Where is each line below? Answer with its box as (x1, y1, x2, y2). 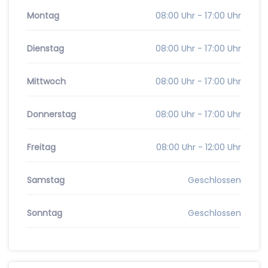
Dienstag (27, 42, 64, 54)
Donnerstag (27, 108, 76, 120)
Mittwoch (27, 75, 66, 87)
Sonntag (27, 207, 62, 219)
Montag (27, 10, 59, 22)
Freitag (27, 141, 56, 153)
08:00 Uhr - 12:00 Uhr (156, 141, 241, 153)
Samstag (27, 174, 65, 186)
